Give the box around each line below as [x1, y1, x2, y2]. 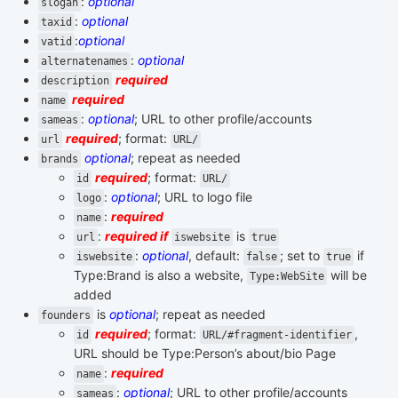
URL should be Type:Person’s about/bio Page [74, 345, 336, 361]
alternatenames [41, 54, 128, 68]
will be [327, 267, 367, 283]
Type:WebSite [250, 269, 324, 283]
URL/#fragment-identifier [203, 328, 352, 341]
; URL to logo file [157, 188, 252, 204]
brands [41, 152, 78, 165]
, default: [188, 247, 243, 263]
